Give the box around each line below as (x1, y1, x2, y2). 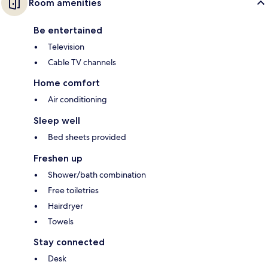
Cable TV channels (48, 57, 116, 68)
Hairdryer (48, 200, 83, 212)
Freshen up (33, 153, 83, 165)
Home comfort (33, 77, 100, 89)
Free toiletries (48, 185, 99, 196)
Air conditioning (48, 94, 107, 105)
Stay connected (33, 236, 105, 248)
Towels (48, 216, 74, 227)
